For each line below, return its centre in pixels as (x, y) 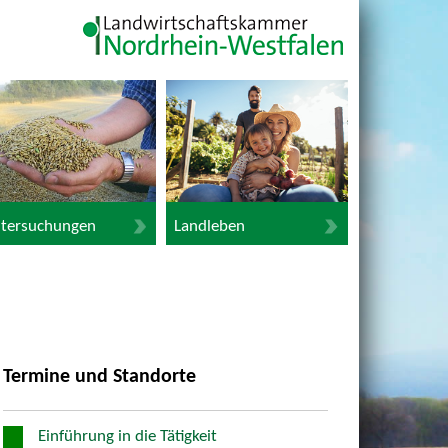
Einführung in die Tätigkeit (127, 436)
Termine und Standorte (99, 377)
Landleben (209, 226)
